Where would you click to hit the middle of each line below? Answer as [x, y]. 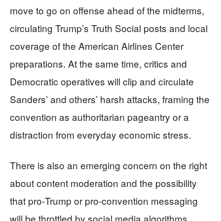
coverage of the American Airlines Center [97, 45]
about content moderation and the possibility [103, 183]
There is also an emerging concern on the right [109, 165]
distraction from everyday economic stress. [100, 134]
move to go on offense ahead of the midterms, [107, 10]
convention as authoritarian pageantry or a [99, 116]
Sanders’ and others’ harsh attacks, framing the [110, 99]
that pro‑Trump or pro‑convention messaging [104, 200]
